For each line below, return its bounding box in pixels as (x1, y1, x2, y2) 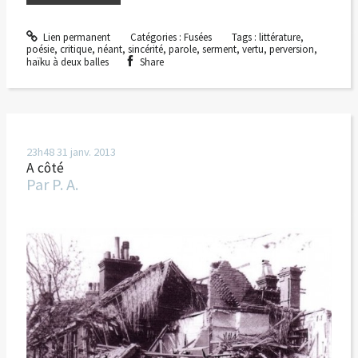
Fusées (183, 30, 212, 45)
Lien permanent (41, 30, 111, 45)
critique (59, 42, 92, 57)
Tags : (231, 30, 259, 45)
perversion (268, 42, 314, 57)
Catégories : (129, 30, 184, 45)
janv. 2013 (70, 144, 116, 159)
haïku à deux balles (26, 55, 109, 70)
